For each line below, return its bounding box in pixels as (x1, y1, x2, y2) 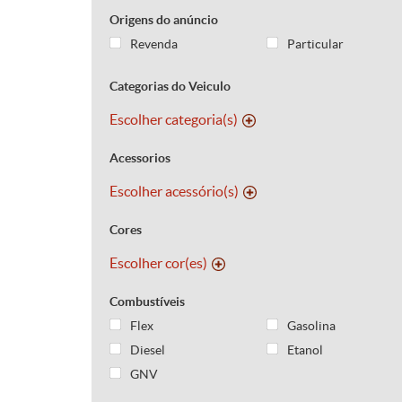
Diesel (130, 343, 165, 357)
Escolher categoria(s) (109, 111, 238, 127)
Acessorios (109, 151, 170, 165)
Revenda (130, 37, 178, 51)
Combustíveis (109, 294, 185, 309)
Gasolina (287, 319, 336, 333)
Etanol (287, 343, 323, 357)
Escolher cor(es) (109, 255, 207, 271)
